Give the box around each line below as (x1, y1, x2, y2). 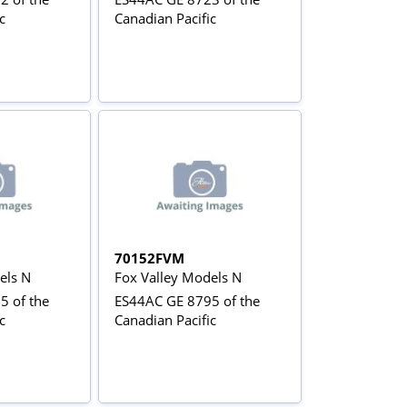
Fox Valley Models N (114, 267, 243, 286)
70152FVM (114, 248, 185, 267)
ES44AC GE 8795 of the (114, 291, 261, 310)
